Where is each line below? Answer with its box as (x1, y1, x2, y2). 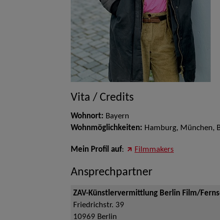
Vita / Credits (71, 92, 134, 104)
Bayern (106, 112, 129, 120)
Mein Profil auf (71, 146, 122, 154)
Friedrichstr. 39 (73, 201, 124, 209)
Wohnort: (71, 112, 106, 120)
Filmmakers (135, 146, 174, 154)
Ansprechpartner (71, 166, 152, 178)
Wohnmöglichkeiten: (71, 124, 142, 132)
